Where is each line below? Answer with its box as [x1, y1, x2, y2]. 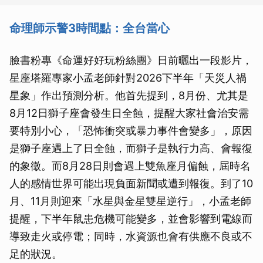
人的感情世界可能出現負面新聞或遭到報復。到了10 [9, 177, 253, 190]
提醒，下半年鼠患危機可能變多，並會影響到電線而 [9, 213, 252, 225]
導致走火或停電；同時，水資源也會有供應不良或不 [9, 230, 252, 242]
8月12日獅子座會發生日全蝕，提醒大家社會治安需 [9, 107, 249, 119]
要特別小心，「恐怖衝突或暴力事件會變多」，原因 [9, 124, 252, 137]
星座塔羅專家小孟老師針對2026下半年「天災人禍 [9, 72, 247, 84]
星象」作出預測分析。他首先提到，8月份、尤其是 [9, 89, 248, 102]
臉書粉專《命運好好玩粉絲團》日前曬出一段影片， [9, 54, 252, 66]
